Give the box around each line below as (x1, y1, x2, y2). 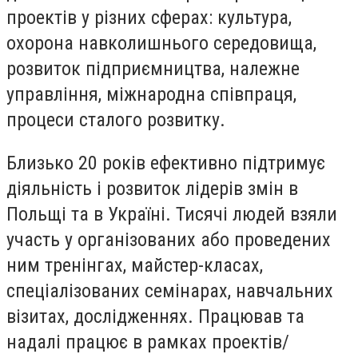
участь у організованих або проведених (6, 228, 331, 251)
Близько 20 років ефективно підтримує (6, 151, 325, 174)
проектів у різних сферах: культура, (6, 6, 292, 30)
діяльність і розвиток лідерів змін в (6, 177, 298, 200)
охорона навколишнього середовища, (6, 32, 316, 55)
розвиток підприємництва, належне (6, 58, 300, 81)
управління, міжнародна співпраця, (6, 83, 296, 106)
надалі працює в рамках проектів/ (6, 330, 289, 353)
